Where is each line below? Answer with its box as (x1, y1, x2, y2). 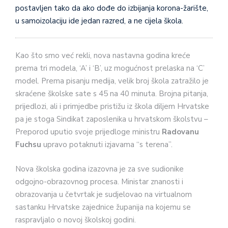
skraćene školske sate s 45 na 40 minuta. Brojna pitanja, (15, 89, 208, 99)
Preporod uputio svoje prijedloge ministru (15, 127, 162, 137)
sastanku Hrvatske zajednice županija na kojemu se (15, 202, 191, 212)
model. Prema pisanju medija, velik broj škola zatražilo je (15, 76, 209, 87)
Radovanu (162, 127, 199, 137)
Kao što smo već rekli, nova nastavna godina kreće (15, 50, 190, 61)
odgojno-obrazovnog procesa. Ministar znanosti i (15, 176, 183, 187)
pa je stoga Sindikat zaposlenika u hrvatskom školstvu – (15, 114, 208, 125)
